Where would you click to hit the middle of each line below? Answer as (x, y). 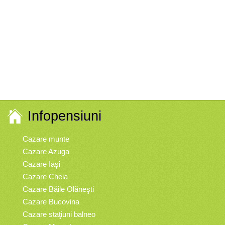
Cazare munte (46, 139)
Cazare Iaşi (41, 164)
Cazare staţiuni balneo (59, 214)
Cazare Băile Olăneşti (58, 189)
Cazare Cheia (45, 177)
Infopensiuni (65, 116)
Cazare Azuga (46, 151)
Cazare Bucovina (51, 202)
